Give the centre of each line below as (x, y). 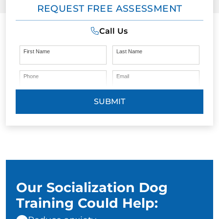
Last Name (129, 52)
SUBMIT (109, 102)
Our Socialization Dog (92, 188)
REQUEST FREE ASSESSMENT (109, 9)
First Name (36, 52)
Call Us (113, 31)
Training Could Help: (87, 203)
